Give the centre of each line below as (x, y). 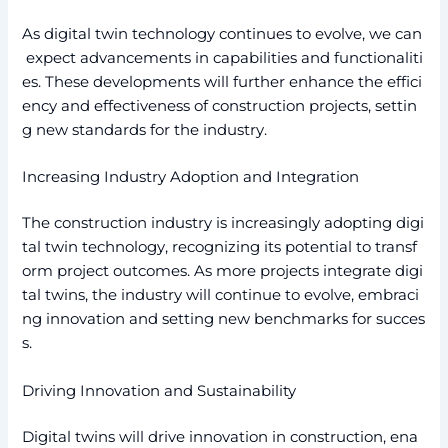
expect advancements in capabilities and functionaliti (223, 58)
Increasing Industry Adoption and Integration (191, 177)
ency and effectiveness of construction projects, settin (220, 106)
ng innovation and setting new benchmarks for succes (224, 319)
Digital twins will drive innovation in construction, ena (220, 436)
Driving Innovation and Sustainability (159, 390)
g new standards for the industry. (145, 130)
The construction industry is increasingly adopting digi (223, 223)
